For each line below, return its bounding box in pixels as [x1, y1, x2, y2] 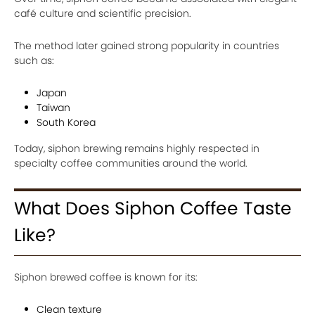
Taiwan [37, 101, 70, 115]
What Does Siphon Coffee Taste [14, 196, 292, 221]
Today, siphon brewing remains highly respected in [14, 141, 259, 155]
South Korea [37, 115, 96, 129]
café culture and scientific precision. [14, 6, 191, 20]
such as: [14, 53, 54, 67]
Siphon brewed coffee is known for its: [14, 270, 198, 284]
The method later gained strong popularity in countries [14, 39, 279, 53]
